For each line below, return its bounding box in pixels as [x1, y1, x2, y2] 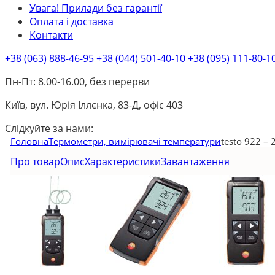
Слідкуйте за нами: [5, 122, 93, 135]
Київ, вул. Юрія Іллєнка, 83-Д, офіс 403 [5, 98, 183, 112]
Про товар [10, 154, 60, 168]
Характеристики [85, 154, 161, 168]
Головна [10, 135, 48, 147]
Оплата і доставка [29, 15, 114, 28]
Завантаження [161, 154, 230, 168]
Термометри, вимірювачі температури [48, 135, 221, 147]
